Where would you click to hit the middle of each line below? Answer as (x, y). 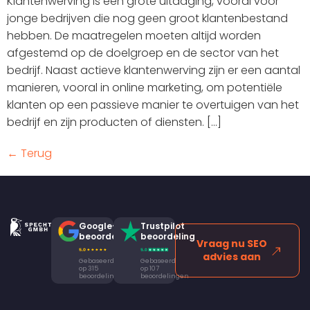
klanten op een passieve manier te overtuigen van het (153, 105)
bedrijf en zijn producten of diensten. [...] (114, 122)
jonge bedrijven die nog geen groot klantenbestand (147, 19)
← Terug (29, 154)
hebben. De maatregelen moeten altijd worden (134, 36)
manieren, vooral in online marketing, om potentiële (145, 88)
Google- (98, 226)
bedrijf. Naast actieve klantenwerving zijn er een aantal (154, 71)
